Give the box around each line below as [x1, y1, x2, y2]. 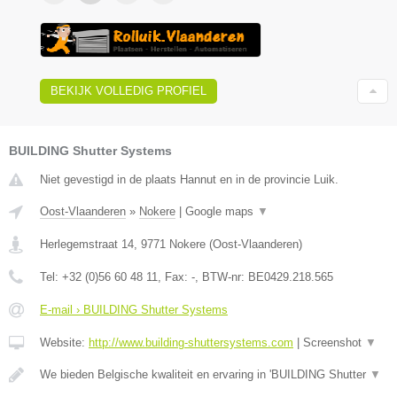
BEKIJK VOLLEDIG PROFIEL [51, 83, 206, 97]
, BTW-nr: [195, 269, 248, 284]
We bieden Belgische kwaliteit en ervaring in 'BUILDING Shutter [40, 367, 370, 381]
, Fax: [158, 269, 191, 284]
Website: [40, 335, 89, 349]
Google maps [185, 204, 257, 218]
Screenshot [303, 335, 365, 349]
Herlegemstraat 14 [40, 237, 134, 251]
